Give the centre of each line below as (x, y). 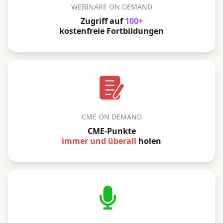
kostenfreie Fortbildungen (111, 31)
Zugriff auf (103, 21)
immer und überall (99, 141)
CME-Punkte (111, 131)
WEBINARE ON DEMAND (111, 7)
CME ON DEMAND (111, 117)
